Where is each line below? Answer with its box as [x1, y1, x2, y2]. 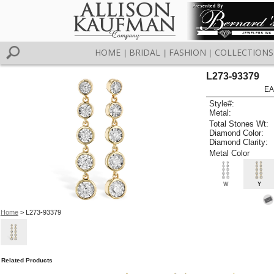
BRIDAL [129, 46, 161, 58]
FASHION [168, 46, 206, 58]
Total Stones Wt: [209, 119, 269, 128]
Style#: [209, 99, 235, 109]
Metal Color [209, 148, 250, 158]
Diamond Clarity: [209, 137, 268, 147]
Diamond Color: [209, 128, 264, 138]
